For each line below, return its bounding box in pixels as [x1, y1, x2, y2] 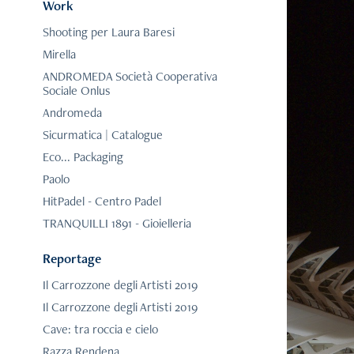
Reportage [42, 250, 101, 268]
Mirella [42, 46, 76, 63]
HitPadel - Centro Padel [42, 193, 161, 210]
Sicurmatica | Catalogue [42, 126, 163, 144]
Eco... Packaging [42, 149, 123, 166]
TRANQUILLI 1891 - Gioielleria [42, 215, 191, 232]
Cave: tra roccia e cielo [42, 321, 158, 338]
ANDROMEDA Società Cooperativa [42, 68, 217, 85]
